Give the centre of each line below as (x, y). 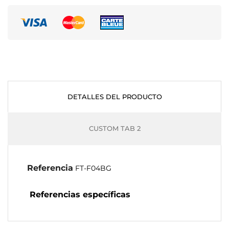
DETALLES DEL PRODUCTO (114, 97)
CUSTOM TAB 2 (114, 128)
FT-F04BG (93, 168)
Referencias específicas (80, 194)
